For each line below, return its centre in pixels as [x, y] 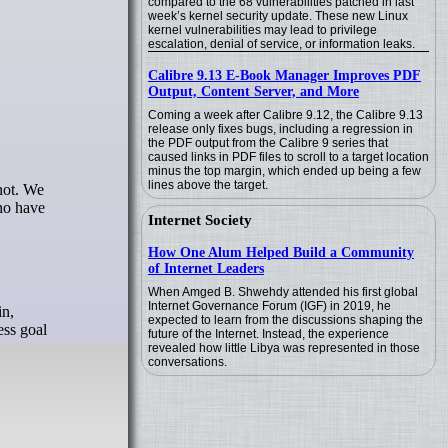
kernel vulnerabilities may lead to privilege [262, 30]
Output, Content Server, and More [253, 91]
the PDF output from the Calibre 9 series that [268, 143]
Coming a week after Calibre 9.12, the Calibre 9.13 [285, 115]
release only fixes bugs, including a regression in [280, 129]
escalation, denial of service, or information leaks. [281, 44]
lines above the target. [208, 185]
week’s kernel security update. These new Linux [278, 16]
